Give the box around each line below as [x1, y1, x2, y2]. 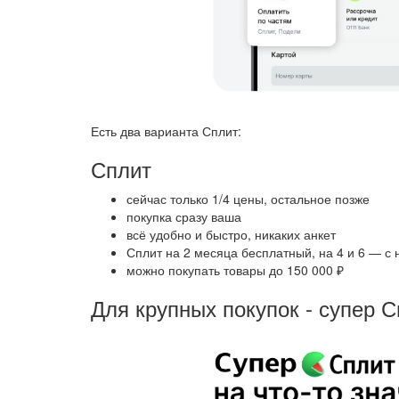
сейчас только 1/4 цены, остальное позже [126, 190, 370, 208]
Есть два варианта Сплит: [91, 122, 241, 141]
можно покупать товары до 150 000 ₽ [126, 261, 344, 280]
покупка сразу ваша [126, 208, 241, 226]
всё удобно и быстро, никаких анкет [126, 225, 336, 244]
